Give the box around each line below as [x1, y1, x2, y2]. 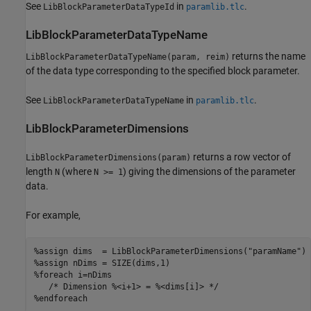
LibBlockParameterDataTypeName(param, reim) [26, 52, 230, 62]
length [26, 166, 55, 178]
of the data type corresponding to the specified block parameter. [26, 65, 300, 77]
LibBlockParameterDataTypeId [43, 1, 174, 12]
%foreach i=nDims [33, 269, 112, 280]
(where [60, 166, 94, 178]
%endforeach [33, 293, 87, 303]
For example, [26, 210, 81, 221]
